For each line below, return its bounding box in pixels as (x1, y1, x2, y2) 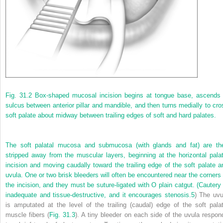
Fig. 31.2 (5, 91, 32, 99)
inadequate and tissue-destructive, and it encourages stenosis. (5, 191, 191, 199)
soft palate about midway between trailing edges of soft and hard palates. (5, 111, 216, 119)
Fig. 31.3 (49, 211, 76, 219)
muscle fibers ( (5, 211, 50, 219)
